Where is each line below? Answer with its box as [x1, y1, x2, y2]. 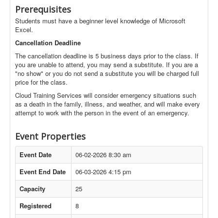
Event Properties [15, 130, 86, 142]
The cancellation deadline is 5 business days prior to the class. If [15, 51, 199, 60]
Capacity [19, 184, 45, 193]
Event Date [19, 150, 52, 159]
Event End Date [19, 167, 66, 176]
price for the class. [15, 77, 68, 87]
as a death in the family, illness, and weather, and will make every [15, 99, 200, 109]
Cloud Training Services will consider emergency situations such [15, 91, 196, 100]
